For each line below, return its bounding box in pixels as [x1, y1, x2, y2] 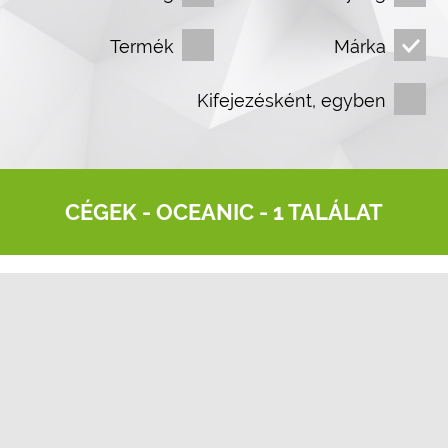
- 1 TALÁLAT [254, 199, 383, 225]
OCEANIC [156, 199, 254, 225]
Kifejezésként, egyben [197, 90, 386, 111]
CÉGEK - [65, 199, 156, 225]
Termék [110, 36, 174, 57]
